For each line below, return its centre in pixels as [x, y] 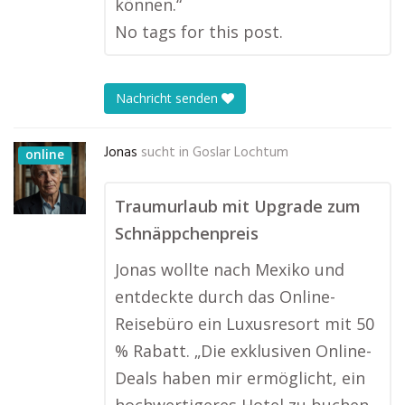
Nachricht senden [169, 99]
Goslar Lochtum [240, 153]
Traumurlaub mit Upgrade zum [238, 206]
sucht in [165, 153]
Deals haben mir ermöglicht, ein [240, 378]
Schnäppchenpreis [187, 233]
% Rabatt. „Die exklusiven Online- [243, 351]
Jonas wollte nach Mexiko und [230, 269]
